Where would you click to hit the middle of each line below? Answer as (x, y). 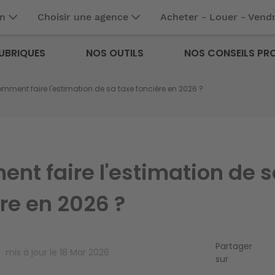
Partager (234, 246)
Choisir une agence (83, 17)
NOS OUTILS (115, 53)
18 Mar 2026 (85, 253)
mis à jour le (32, 253)
